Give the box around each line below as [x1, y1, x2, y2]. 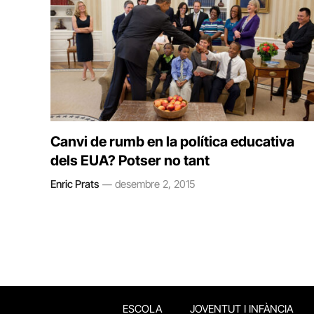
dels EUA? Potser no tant [50, 151, 210, 169]
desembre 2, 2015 [115, 177, 195, 191]
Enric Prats [50, 177, 99, 191]
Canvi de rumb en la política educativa [50, 132, 294, 150]
